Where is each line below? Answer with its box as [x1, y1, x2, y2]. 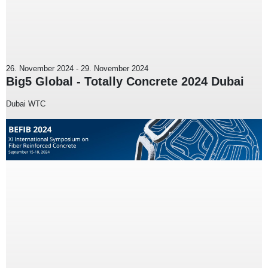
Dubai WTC [6, 99, 45, 109]
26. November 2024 [6, 64, 74, 74]
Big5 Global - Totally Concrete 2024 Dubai [6, 75, 244, 89]
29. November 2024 [81, 64, 148, 74]
